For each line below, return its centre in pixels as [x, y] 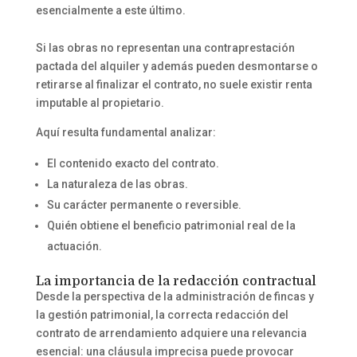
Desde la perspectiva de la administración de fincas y [175, 296]
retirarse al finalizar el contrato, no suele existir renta [174, 84]
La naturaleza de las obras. [117, 184]
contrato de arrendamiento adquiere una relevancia [171, 333]
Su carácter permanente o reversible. [144, 204]
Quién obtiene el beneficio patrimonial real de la [171, 225]
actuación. [74, 246]
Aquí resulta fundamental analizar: [126, 132]
